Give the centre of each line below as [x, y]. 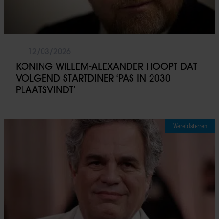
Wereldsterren [190, 126]
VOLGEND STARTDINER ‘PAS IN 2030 [93, 78]
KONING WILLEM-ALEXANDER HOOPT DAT [106, 66]
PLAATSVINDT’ [46, 90]
